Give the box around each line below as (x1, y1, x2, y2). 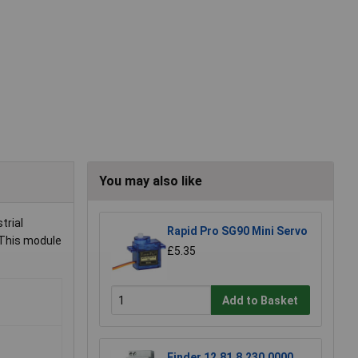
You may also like (99, 173, 202, 189)
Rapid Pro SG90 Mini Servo (167, 224, 308, 237)
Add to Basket (222, 293, 299, 307)
